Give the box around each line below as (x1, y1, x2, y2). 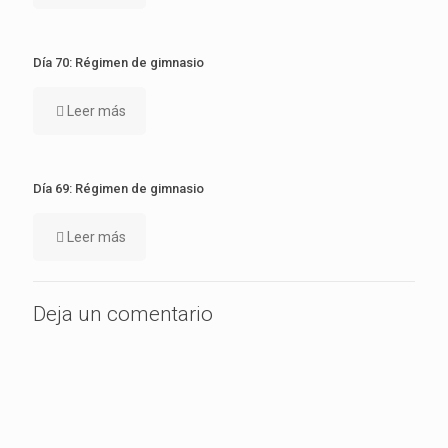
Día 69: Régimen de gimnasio (33, 180, 204, 196)
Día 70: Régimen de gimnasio (33, 54, 204, 70)
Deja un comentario (33, 301, 213, 326)
